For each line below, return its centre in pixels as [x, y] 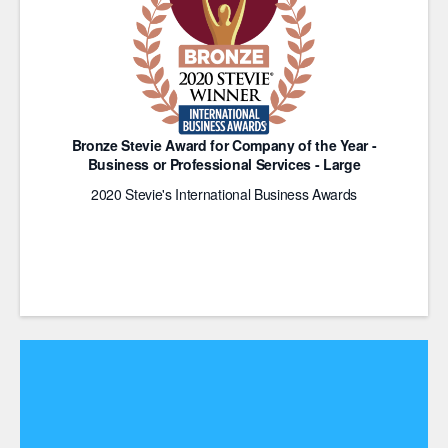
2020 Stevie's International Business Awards [224, 194]
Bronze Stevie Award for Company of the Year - [224, 145]
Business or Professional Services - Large [224, 164]
